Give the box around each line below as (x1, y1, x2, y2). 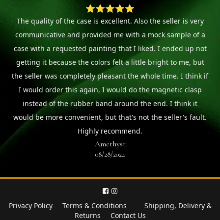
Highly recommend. (78, 126, 142, 136)
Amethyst (94, 139, 126, 149)
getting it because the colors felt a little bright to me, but (16, 57, 204, 67)
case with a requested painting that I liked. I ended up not (13, 44, 207, 54)
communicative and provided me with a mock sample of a (15, 30, 205, 40)
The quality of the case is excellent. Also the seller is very (16, 16, 204, 26)
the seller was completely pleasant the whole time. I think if (12, 71, 208, 81)
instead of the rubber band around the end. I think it (23, 99, 197, 109)
